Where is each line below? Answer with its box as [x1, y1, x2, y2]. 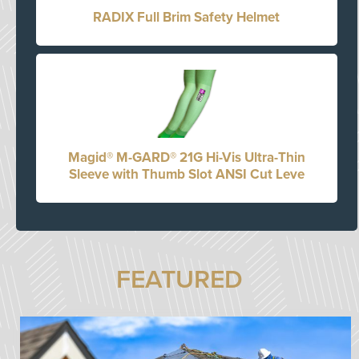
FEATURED [116, 264, 243, 295]
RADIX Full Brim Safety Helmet [93, 9, 280, 26]
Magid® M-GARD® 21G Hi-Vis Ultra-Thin [67, 149, 305, 166]
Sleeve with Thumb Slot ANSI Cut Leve [68, 166, 305, 183]
